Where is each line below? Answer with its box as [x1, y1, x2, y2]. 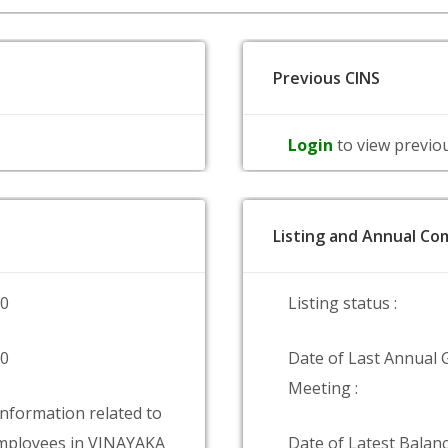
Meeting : [288, 377, 358, 399]
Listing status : [288, 292, 397, 314]
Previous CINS [273, 67, 380, 89]
